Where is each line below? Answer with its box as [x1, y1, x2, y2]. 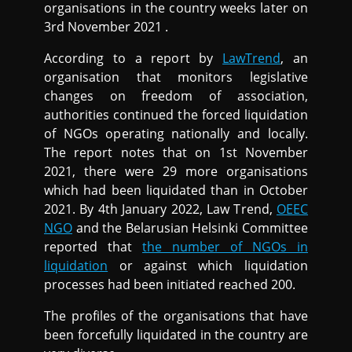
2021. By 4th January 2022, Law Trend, [44, 200, 277, 218]
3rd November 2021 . [44, 18, 169, 36]
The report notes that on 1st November [44, 144, 308, 162]
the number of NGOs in [142, 238, 308, 256]
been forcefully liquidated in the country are [44, 326, 308, 344]
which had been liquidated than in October [44, 181, 308, 200]
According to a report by [44, 49, 223, 68]
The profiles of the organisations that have [44, 307, 308, 325]
